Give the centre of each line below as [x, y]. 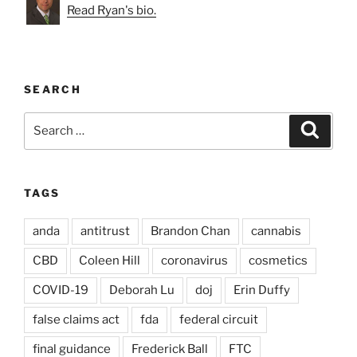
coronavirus [194, 261]
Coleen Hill [110, 261]
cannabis [276, 231]
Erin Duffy [262, 290]
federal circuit [219, 320]
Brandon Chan [190, 231]
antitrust [105, 231]
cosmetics [278, 261]
